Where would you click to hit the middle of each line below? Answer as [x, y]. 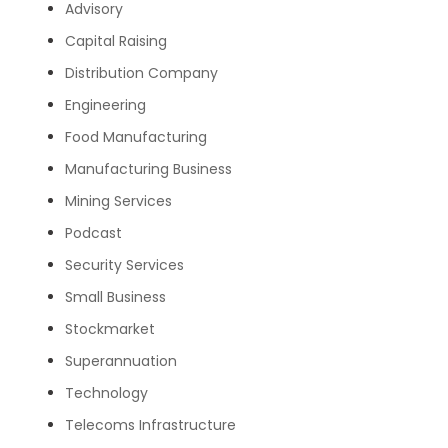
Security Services [124, 264]
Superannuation [120, 360]
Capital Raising [115, 40]
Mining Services [118, 200]
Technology [106, 392]
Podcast [93, 232]
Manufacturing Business [148, 168]
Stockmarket [109, 328]
